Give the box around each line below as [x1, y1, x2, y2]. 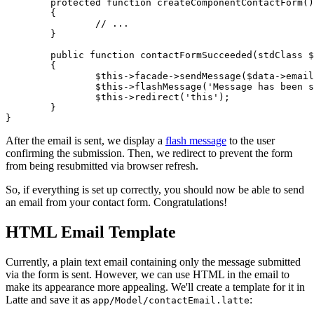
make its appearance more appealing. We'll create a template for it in [6, 280, 305, 293]
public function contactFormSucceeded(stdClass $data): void [6, 49, 50, 60]
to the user [226, 134, 275, 146]
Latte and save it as [6, 293, 93, 306]
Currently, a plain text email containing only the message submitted [6, 255, 301, 268]
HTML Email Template [6, 222, 176, 241]
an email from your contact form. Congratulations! [6, 196, 227, 208]
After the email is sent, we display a [6, 134, 165, 146]
